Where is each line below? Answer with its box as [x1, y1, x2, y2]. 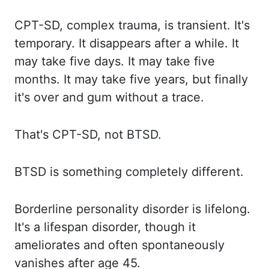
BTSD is [14, 165, 62, 179]
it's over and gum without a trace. [14, 90, 204, 104]
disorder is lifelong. [142, 202, 250, 216]
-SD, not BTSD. [76, 127, 162, 142]
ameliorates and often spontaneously [14, 238, 225, 252]
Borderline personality [14, 202, 142, 216]
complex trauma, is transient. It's [67, 18, 250, 32]
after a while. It [154, 36, 239, 50]
